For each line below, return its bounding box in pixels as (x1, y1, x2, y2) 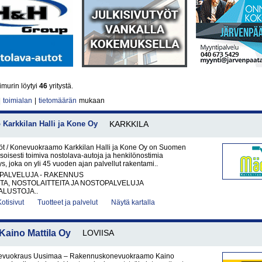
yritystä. (47, 82, 73, 90)
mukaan (77, 96, 105, 105)
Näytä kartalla (111, 198, 155, 206)
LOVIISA (82, 228, 114, 237)
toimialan (3, 96, 32, 105)
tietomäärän (39, 96, 77, 105)
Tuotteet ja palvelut (37, 198, 98, 206)
